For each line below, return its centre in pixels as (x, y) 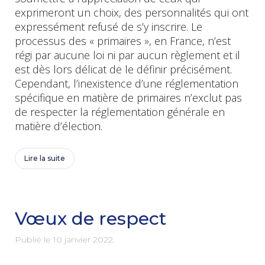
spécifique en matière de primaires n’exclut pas (128, 97)
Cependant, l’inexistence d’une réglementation (127, 83)
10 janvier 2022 (83, 239)
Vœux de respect (91, 218)
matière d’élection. (59, 126)
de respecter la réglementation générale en (120, 112)
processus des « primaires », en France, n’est (123, 41)
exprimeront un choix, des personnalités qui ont (132, 12)
